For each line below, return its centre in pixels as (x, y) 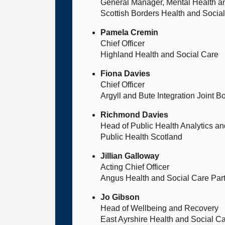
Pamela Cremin (129, 32)
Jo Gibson (120, 197)
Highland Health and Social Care (159, 54)
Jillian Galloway (130, 156)
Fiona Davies (125, 74)
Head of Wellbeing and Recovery (159, 208)
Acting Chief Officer (135, 167)
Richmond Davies (134, 115)
